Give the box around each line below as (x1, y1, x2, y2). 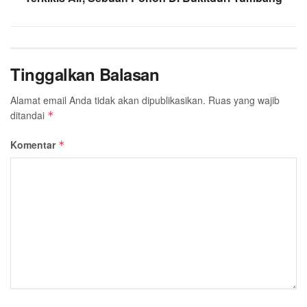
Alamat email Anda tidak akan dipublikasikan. (10, 93, 206, 108)
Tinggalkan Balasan (10, 62, 160, 86)
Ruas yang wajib (208, 93, 280, 108)
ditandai (10, 108, 47, 123)
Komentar (10, 138, 58, 152)
